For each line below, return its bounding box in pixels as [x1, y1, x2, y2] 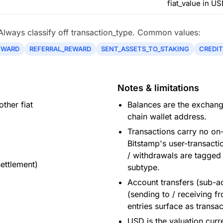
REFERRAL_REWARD [29, 45, 91, 53]
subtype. [127, 162, 160, 172]
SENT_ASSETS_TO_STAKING [101, 45, 189, 53]
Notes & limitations [117, 83, 199, 93]
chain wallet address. [127, 111, 207, 121]
